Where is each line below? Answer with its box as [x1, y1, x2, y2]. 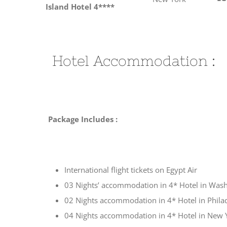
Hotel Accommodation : [44, 52, 215, 69]
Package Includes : [46, 113, 158, 124]
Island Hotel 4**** [46, 1, 115, 12]
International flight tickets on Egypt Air [64, 164, 197, 175]
